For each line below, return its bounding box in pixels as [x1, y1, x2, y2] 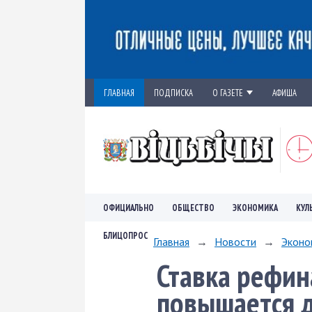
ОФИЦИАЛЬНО [103, 201, 154, 213]
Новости [214, 234, 256, 249]
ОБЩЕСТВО [172, 201, 214, 213]
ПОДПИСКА [154, 86, 193, 98]
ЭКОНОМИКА [233, 201, 278, 213]
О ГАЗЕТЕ [212, 86, 243, 98]
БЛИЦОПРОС [103, 229, 148, 241]
